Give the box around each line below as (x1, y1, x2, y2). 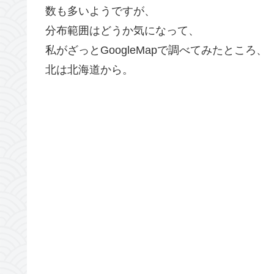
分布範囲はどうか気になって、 (45, 24, 199, 37)
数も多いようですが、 (45, 4, 155, 17)
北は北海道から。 (45, 63, 133, 76)
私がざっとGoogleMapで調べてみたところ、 (45, 43, 267, 56)
